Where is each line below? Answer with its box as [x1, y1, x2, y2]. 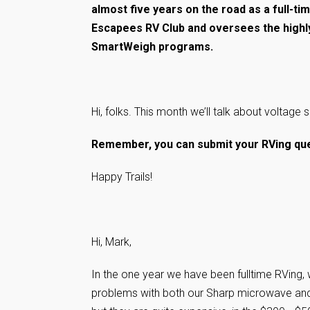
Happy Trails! [91, 170, 152, 183]
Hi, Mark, [91, 235, 131, 248]
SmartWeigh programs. [91, 40, 216, 53]
